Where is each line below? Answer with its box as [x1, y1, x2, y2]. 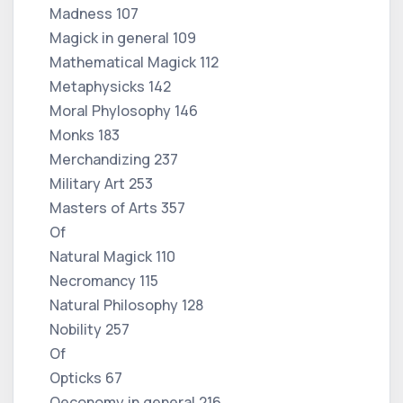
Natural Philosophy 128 [49, 294, 203, 315]
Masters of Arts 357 [49, 197, 185, 218]
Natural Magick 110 [49, 246, 175, 266]
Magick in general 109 [49, 27, 196, 48]
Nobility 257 [49, 318, 130, 339]
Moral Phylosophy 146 [49, 100, 198, 121]
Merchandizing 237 [49, 148, 178, 169]
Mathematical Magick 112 [49, 51, 219, 72]
